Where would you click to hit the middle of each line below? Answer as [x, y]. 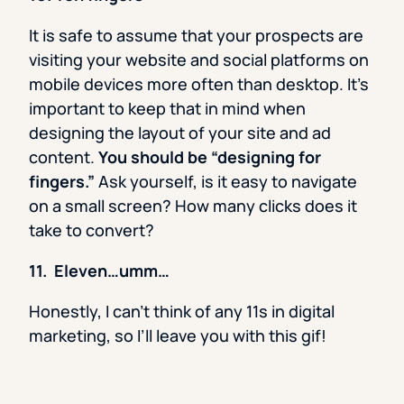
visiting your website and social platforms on [199, 60]
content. [64, 157]
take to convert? [92, 230]
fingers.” [62, 182]
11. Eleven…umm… [99, 271]
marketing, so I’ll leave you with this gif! [178, 336]
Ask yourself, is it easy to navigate [226, 182]
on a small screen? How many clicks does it [193, 206]
